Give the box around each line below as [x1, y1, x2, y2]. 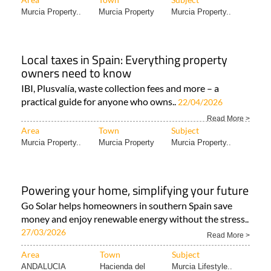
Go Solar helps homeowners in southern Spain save [21, 200, 232, 212]
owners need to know [21, 64, 131, 83]
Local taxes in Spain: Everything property [21, 50, 227, 70]
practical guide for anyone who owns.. [21, 96, 178, 108]
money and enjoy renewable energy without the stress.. [21, 213, 249, 225]
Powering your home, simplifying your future [21, 181, 249, 200]
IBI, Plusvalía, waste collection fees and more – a [21, 82, 219, 94]
